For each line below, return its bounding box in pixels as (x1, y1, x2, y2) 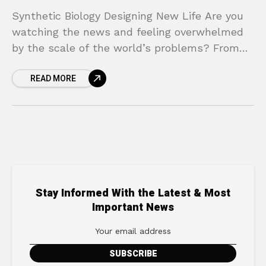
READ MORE (30, 72, 76, 85)
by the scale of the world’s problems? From (12, 41, 239, 54)
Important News (92, 199, 174, 216)
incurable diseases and (12, 73, 130, 86)
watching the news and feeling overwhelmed (12, 25, 243, 38)
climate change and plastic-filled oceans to (12, 57, 239, 70)
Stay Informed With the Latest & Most (36, 185, 230, 201)
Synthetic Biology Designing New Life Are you (12, 9, 243, 22)
